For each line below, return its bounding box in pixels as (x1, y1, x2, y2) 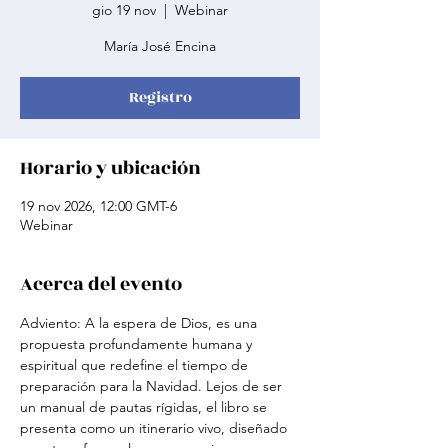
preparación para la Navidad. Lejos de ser (20, 377, 286, 395)
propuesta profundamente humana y (20, 335, 256, 353)
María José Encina (104, 37, 216, 55)
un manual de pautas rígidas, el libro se (20, 398, 271, 416)
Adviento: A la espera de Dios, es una (20, 314, 261, 332)
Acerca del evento (20, 270, 182, 298)
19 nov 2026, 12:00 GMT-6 (20, 197, 177, 215)
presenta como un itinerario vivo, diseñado (20, 419, 291, 437)
